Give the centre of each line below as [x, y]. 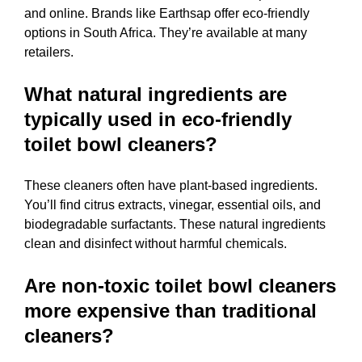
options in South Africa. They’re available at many [166, 32]
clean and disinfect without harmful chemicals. [156, 243]
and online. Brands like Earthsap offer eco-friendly [167, 13]
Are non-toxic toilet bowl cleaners [180, 285]
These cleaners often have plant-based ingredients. [171, 185]
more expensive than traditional [170, 310]
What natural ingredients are [156, 94]
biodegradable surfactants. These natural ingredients [175, 224]
